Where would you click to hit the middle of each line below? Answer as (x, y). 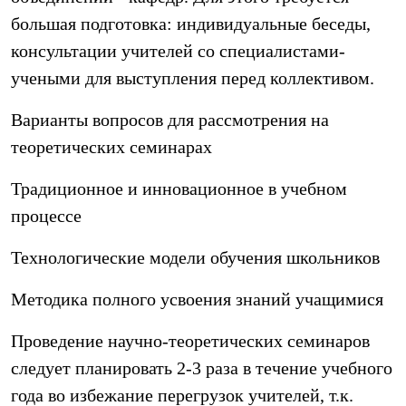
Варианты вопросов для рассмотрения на (170, 120)
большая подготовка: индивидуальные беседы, (191, 24)
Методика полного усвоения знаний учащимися (197, 299)
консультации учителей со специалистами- (178, 51)
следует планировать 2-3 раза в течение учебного (202, 368)
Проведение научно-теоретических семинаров (190, 341)
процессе (46, 216)
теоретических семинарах (111, 147)
